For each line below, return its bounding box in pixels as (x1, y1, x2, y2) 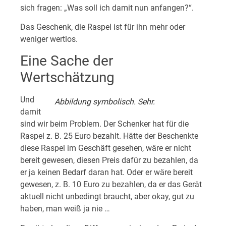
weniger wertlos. (20, 34, 78, 44)
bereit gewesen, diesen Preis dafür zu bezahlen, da (20, 155, 198, 165)
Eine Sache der (20, 52, 113, 70)
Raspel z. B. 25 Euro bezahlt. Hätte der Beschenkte (20, 131, 198, 141)
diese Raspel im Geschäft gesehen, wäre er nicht (20, 143, 191, 153)
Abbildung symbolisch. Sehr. (54, 97, 155, 107)
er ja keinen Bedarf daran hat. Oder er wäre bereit (20, 167, 193, 178)
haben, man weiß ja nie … (20, 204, 110, 214)
